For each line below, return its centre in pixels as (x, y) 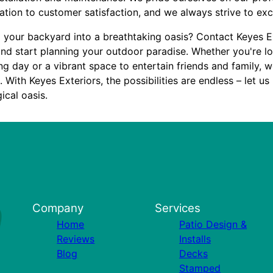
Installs (195, 239)
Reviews (76, 239)
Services (177, 208)
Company (58, 208)
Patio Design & (213, 224)
